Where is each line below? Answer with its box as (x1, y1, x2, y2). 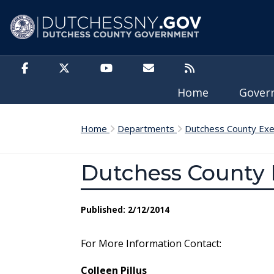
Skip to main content (9, 3, 103, 17)
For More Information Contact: (81, 237, 221, 250)
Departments (117, 122, 177, 135)
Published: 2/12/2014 (81, 204, 169, 215)
